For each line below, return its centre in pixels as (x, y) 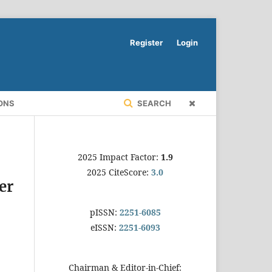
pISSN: (104, 212)
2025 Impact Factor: (119, 157)
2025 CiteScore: (119, 172)
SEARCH (153, 103)
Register (146, 42)
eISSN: (104, 227)
